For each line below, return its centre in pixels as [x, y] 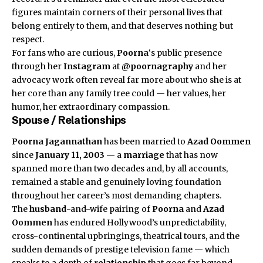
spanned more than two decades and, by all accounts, [120, 168]
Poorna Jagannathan [57, 141]
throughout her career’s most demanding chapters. [117, 195]
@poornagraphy [157, 67]
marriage [144, 155]
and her [210, 67]
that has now [191, 155]
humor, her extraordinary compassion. [91, 107]
